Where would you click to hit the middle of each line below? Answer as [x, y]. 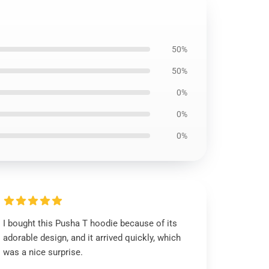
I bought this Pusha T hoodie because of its [90, 223]
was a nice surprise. [43, 252]
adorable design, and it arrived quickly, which [92, 238]
